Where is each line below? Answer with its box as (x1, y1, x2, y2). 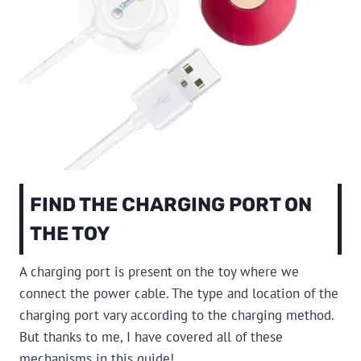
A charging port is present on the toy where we (19, 263, 299, 281)
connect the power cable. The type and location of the (19, 284, 338, 303)
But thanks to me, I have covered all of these (19, 328, 283, 346)
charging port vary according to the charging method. (19, 306, 334, 325)
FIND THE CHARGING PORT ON (30, 193, 312, 217)
